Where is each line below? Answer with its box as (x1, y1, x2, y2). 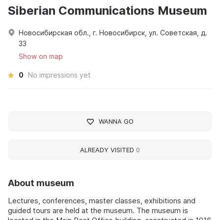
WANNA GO (98, 117, 134, 126)
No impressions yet (28, 71, 91, 80)
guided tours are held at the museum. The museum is (8, 206, 188, 216)
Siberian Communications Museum (8, 3, 207, 18)
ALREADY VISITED (80, 146, 136, 154)
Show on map (19, 52, 63, 61)
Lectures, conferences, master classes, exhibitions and (8, 196, 195, 206)
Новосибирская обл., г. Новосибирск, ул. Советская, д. (19, 28, 207, 37)
